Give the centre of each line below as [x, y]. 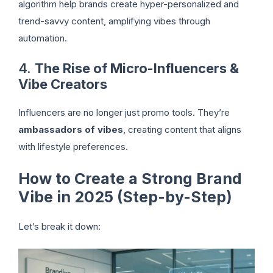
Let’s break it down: [59, 226]
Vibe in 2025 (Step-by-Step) [125, 197]
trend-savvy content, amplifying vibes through [114, 21]
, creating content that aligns [182, 130]
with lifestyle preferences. [73, 147]
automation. [43, 38]
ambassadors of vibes [71, 130]
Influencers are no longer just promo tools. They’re [124, 113]
